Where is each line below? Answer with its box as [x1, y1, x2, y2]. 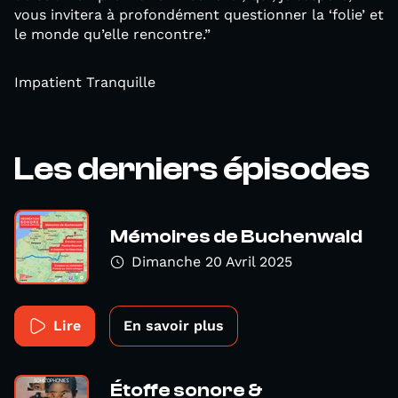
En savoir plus [123, 317, 224, 334]
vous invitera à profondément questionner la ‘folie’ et [14, 6, 384, 23]
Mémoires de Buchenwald [110, 225, 362, 247]
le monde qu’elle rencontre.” [14, 26, 211, 43]
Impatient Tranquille [14, 74, 155, 91]
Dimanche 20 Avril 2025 [131, 252, 292, 270]
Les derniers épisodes [14, 150, 370, 187]
